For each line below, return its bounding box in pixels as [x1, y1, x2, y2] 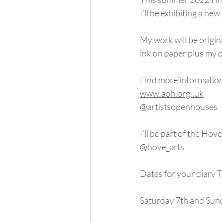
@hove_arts [140, 141, 184, 152]
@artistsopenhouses [140, 101, 218, 112]
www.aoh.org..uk [140, 88, 204, 99]
